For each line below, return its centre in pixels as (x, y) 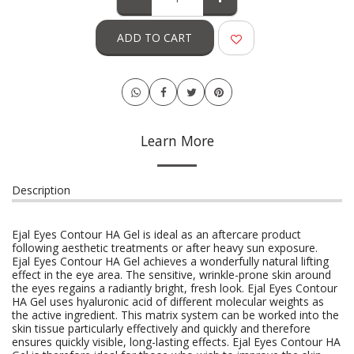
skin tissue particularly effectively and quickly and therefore (161, 328)
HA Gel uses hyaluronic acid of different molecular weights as (168, 301)
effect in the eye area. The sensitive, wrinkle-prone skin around (171, 275)
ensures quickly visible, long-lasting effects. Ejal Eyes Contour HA (176, 342)
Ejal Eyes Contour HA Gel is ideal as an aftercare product (156, 234)
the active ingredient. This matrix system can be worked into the (175, 315)
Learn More (177, 141)
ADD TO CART (155, 37)
